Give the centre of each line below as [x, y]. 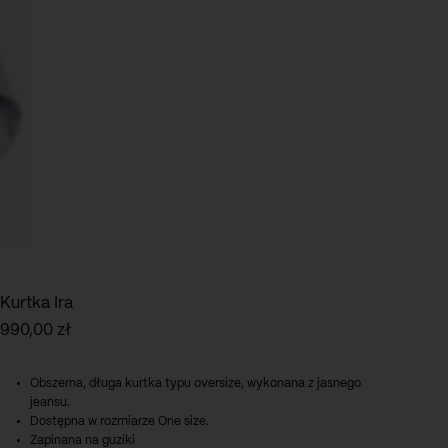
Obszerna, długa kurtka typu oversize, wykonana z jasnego [195, 383]
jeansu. [50, 402]
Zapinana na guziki [82, 440]
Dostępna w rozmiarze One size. [119, 421]
